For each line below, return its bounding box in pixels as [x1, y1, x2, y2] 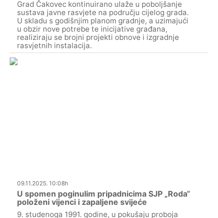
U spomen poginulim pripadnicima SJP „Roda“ [17, 188, 190, 199]
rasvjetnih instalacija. [17, 41, 92, 51]
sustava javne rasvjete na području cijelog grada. [17, 8, 189, 18]
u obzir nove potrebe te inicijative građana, [17, 24, 167, 34]
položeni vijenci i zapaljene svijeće [17, 197, 147, 207]
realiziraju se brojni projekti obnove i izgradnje [17, 33, 179, 42]
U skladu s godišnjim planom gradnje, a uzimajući [17, 16, 188, 26]
